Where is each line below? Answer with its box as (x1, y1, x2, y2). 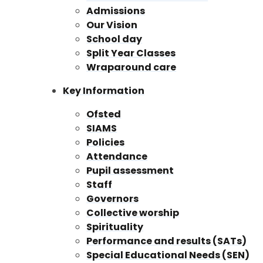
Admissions (86, 4, 146, 18)
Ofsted (86, 107, 122, 121)
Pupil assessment (86, 163, 174, 177)
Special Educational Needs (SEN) (86, 248, 250, 262)
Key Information (63, 83, 145, 97)
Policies (86, 135, 125, 149)
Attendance (86, 149, 148, 163)
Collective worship (86, 205, 180, 220)
